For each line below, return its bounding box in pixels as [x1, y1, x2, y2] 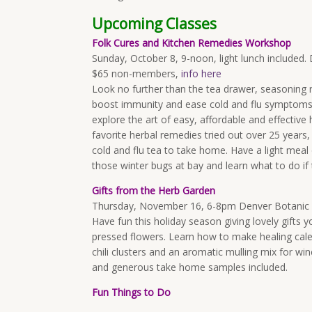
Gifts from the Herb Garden [92, 184, 215, 197]
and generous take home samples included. [92, 260, 288, 274]
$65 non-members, [92, 67, 181, 80]
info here [181, 67, 221, 80]
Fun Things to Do [92, 286, 171, 299]
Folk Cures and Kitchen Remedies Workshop [92, 36, 291, 49]
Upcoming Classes [92, 14, 217, 33]
